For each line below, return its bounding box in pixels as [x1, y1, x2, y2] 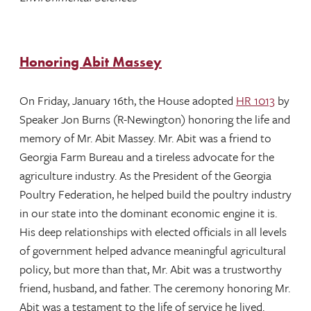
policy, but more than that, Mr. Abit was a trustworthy [19, 260, 282, 278]
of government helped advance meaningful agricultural [19, 241, 286, 259]
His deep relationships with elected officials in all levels [19, 222, 287, 240]
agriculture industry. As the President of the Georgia [19, 166, 271, 184]
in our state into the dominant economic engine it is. [19, 203, 277, 221]
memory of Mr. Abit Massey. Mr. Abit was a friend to [19, 128, 271, 146]
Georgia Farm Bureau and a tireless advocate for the [19, 147, 274, 165]
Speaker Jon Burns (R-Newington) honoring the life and [19, 110, 290, 128]
